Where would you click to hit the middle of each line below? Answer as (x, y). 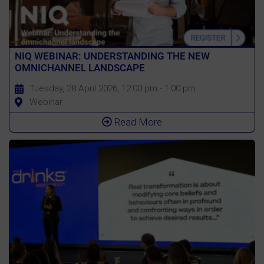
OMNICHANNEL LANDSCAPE (80, 68)
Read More (137, 122)
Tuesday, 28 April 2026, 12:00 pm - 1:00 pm (112, 89)
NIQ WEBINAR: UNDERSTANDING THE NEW (112, 56)
